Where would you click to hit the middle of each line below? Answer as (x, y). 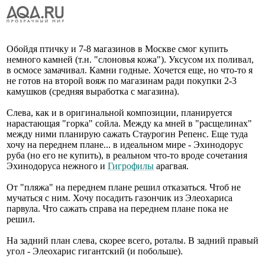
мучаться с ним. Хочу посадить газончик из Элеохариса (119, 198)
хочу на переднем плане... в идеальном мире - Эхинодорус (125, 144)
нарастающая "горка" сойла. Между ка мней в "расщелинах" (129, 123)
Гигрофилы (131, 166)
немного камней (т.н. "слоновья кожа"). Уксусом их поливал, (130, 59)
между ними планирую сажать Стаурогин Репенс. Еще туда (127, 134)
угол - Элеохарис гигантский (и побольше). (95, 251)
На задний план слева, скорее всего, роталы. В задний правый (132, 240)
